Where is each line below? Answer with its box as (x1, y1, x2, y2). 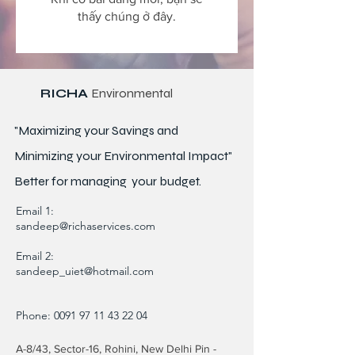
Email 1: (16, 204, 57, 219)
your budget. (127, 174, 201, 189)
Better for (14, 174, 71, 189)
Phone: (16, 308, 54, 323)
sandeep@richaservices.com (16, 219, 155, 234)
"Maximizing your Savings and (14, 123, 178, 139)
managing (71, 174, 127, 189)
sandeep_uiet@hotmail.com (16, 264, 154, 279)
